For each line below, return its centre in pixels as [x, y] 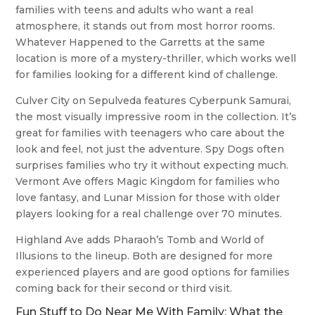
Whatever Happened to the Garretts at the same [141, 42]
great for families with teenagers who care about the [150, 133]
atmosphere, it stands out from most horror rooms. [146, 26]
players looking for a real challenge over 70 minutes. [149, 213]
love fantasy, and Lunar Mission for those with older [148, 197]
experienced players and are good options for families [153, 272]
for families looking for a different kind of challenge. [147, 74]
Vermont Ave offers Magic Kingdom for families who [148, 181]
